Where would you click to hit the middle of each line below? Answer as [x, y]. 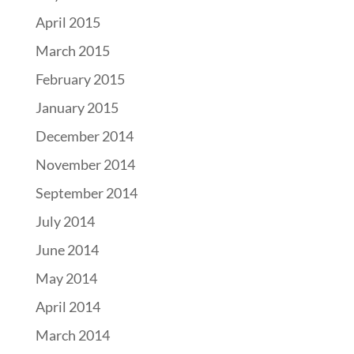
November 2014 [85, 164]
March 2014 [72, 335]
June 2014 [67, 250]
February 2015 [80, 79]
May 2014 [66, 278]
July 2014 [65, 221]
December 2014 [84, 136]
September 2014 [86, 193]
